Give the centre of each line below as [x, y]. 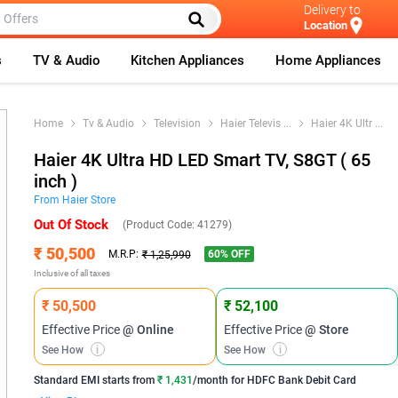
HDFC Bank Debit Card [301, 380]
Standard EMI [66, 380]
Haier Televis [250, 123]
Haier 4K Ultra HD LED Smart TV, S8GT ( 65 [202, 160]
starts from [127, 380]
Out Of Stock [71, 225]
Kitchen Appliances [188, 60]
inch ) [55, 181]
